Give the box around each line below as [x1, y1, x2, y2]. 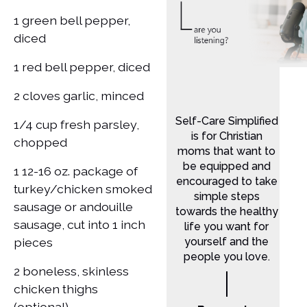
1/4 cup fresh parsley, [14, 116, 139, 132]
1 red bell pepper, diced [14, 59, 150, 74]
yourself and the [184, 234, 269, 248]
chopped [14, 134, 67, 149]
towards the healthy [175, 204, 278, 218]
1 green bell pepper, [14, 12, 130, 27]
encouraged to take [175, 174, 278, 188]
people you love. [183, 249, 270, 263]
